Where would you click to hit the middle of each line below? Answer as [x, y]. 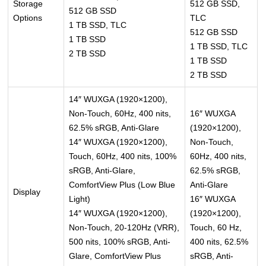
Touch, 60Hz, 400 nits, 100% [123, 156]
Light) [80, 199]
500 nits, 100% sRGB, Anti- [120, 242]
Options [28, 18]
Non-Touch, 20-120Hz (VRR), [124, 228]
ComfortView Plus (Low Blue [122, 185]
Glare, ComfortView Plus [115, 256]
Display [27, 192]
